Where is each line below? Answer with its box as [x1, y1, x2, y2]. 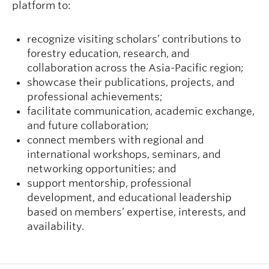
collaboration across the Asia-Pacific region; [27, 62, 244, 74]
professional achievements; [27, 91, 163, 103]
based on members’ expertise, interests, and [27, 206, 246, 218]
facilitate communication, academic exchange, [27, 105, 255, 117]
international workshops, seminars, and [27, 148, 221, 160]
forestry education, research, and [27, 47, 190, 59]
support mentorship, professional [27, 177, 192, 189]
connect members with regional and [27, 134, 204, 146]
